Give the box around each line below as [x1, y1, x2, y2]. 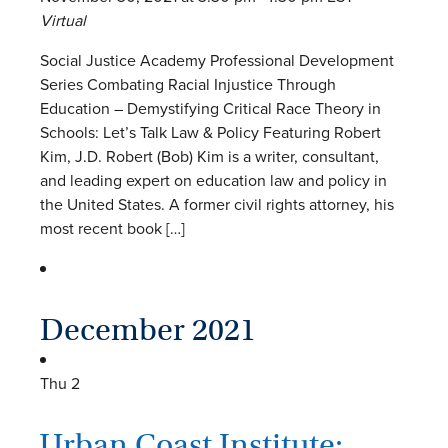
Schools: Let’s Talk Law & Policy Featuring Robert [40, 120, 381, 144]
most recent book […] [40, 216, 185, 240]
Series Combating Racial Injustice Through [40, 72, 336, 96]
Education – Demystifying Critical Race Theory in [40, 96, 381, 120]
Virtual [40, 8, 86, 32]
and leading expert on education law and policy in [40, 168, 387, 192]
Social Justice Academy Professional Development [40, 48, 394, 72]
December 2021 [40, 310, 256, 349]
